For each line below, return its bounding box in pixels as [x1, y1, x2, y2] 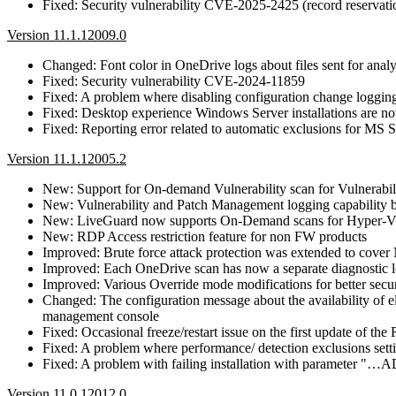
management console [42, 308, 159, 324]
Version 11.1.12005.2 [7, 150, 126, 166]
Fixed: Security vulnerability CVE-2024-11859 [42, 72, 305, 88]
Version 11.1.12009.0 [7, 27, 126, 42]
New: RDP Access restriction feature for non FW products [42, 228, 367, 244]
